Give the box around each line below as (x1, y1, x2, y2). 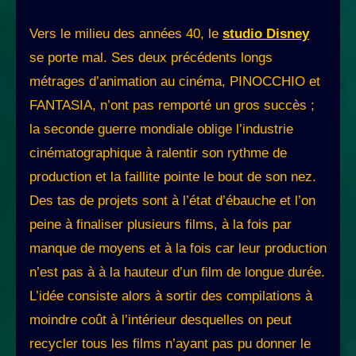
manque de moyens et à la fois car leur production (29, 241, 327, 257)
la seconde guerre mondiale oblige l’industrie (29, 122, 293, 137)
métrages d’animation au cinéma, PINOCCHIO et (29, 74, 320, 90)
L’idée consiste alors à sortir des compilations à (29, 288, 312, 304)
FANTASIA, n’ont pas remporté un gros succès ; (29, 98, 315, 114)
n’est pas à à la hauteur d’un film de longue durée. (29, 265, 325, 281)
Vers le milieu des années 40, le (29, 26, 222, 42)
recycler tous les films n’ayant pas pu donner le (29, 336, 311, 352)
